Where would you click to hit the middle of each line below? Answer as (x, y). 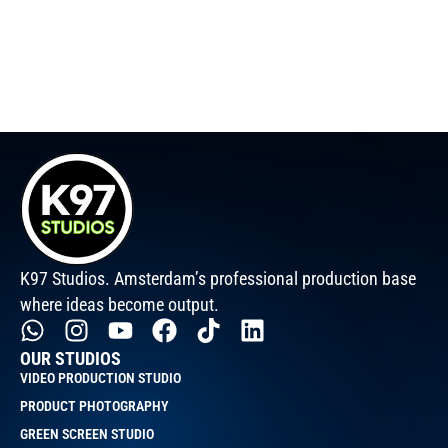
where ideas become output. (119, 304)
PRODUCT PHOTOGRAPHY (94, 405)
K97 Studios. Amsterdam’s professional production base (218, 278)
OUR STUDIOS (70, 358)
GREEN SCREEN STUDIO (87, 433)
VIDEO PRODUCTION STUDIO (100, 377)
